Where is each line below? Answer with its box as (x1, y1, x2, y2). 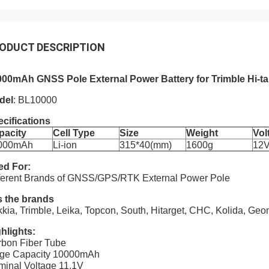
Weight (186, 128, 218, 138)
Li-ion (53, 140, 77, 150)
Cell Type (53, 128, 95, 138)
